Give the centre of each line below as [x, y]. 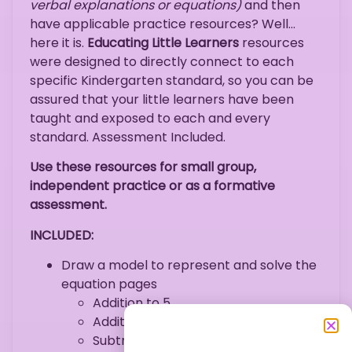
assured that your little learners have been [162, 99]
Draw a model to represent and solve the [189, 265]
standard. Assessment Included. [128, 137]
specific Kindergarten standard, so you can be [172, 80]
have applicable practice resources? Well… [163, 24]
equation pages [109, 284]
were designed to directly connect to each [162, 61]
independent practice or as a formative [152, 186]
